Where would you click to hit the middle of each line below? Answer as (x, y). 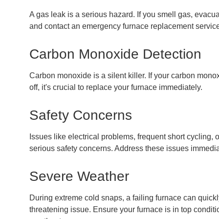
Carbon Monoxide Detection (115, 54)
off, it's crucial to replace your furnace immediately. (116, 87)
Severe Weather (79, 176)
